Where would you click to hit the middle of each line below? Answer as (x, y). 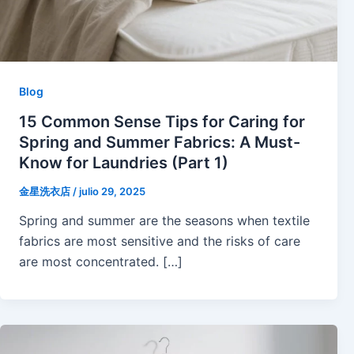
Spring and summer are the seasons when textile (164, 221)
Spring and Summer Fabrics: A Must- (160, 142)
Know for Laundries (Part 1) (124, 162)
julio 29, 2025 (112, 191)
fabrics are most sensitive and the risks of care (160, 241)
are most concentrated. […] (101, 262)
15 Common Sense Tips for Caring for (162, 121)
